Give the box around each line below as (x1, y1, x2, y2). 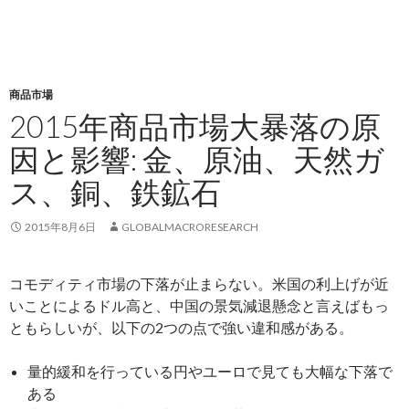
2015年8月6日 (25, 220, 96, 234)
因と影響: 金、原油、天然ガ (9, 141, 384, 177)
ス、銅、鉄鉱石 (9, 173, 221, 210)
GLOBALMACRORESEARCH (121, 220, 258, 234)
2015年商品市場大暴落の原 (9, 108, 381, 144)
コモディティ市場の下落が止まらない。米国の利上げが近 (9, 275, 389, 292)
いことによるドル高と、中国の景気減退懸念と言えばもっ (9, 297, 389, 314)
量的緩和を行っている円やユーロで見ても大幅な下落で (27, 362, 393, 380)
